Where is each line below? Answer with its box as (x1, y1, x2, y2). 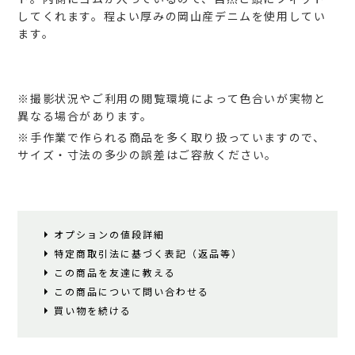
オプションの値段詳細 (54, 227, 166, 242)
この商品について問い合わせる (54, 284, 210, 299)
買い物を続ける (54, 303, 132, 318)
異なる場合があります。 (17, 108, 154, 124)
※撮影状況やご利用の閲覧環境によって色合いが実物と (17, 90, 326, 107)
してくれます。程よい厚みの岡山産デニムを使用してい (17, 8, 326, 25)
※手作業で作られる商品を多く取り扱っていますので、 (17, 129, 326, 146)
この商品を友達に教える (54, 265, 177, 280)
